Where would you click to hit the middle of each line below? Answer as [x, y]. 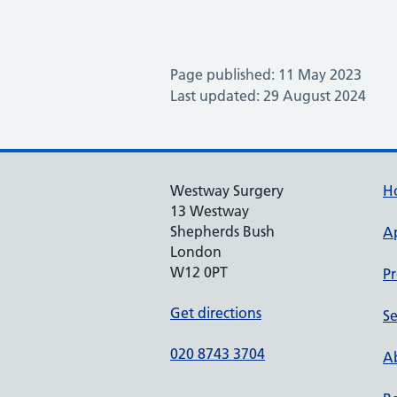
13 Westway [210, 211]
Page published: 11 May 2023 [266, 74]
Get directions [216, 313]
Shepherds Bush [222, 231]
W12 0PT [199, 272]
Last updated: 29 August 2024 [268, 96]
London [196, 252]
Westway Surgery [227, 191]
